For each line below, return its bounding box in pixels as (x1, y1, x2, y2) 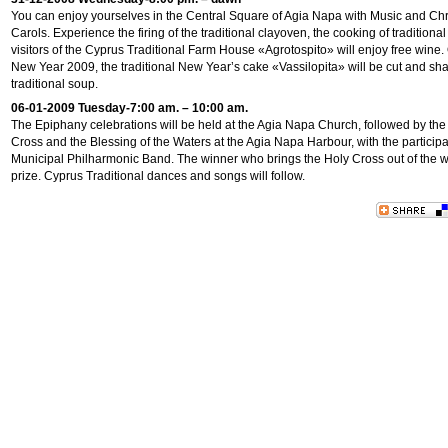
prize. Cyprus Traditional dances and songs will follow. (11, 169, 305, 183)
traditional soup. (11, 77, 98, 91)
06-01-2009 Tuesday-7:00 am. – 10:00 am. (11, 101, 248, 115)
